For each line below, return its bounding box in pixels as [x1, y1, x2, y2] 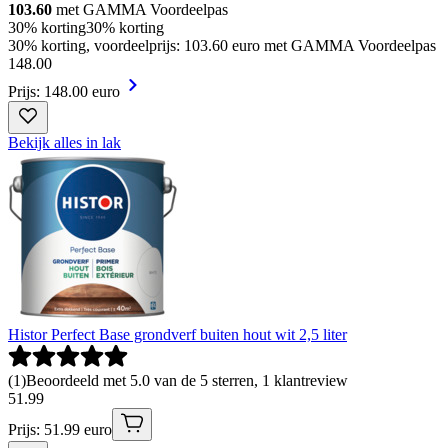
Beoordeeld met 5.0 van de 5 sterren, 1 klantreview [26, 372, 348, 390]
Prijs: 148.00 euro [8, 83, 120, 101]
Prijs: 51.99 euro [8, 421, 112, 439]
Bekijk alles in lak [8, 134, 121, 152]
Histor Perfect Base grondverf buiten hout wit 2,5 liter [8, 326, 347, 344]
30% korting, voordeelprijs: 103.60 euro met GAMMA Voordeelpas [8, 37, 436, 55]
